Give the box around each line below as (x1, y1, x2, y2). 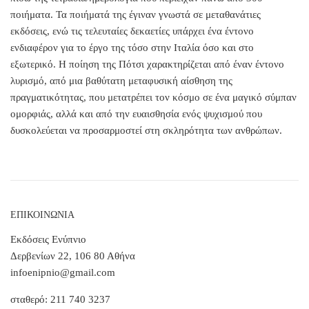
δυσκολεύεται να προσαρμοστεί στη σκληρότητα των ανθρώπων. (10, 124, 282, 136)
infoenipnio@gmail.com (10, 266, 115, 278)
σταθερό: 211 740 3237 (10, 293, 110, 305)
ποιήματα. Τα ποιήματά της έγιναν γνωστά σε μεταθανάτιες (10, 8, 261, 20)
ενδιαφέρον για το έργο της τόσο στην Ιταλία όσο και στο (10, 41, 254, 53)
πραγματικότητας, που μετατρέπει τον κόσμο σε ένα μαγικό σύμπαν (10, 91, 297, 103)
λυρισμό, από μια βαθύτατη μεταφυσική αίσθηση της (10, 74, 232, 86)
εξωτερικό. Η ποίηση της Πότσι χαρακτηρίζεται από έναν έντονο (10, 58, 284, 70)
